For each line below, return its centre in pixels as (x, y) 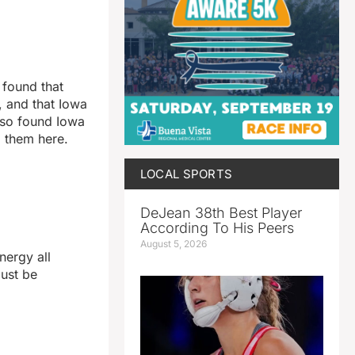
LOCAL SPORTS (186, 174)
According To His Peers (217, 227)
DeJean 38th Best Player (221, 212)
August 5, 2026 (173, 243)
